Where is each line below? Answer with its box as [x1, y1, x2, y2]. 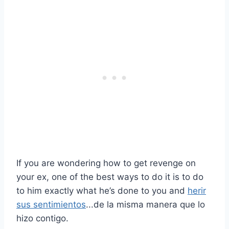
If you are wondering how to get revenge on [16, 158, 196, 169]
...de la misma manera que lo [86, 199, 205, 210]
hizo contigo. [16, 213, 68, 224]
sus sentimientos [16, 199, 86, 210]
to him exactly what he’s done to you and [16, 186, 188, 196]
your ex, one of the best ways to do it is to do [16, 172, 203, 182]
